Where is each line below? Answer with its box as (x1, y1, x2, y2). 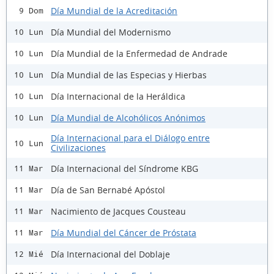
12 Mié (14, 250, 43, 259)
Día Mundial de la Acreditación (51, 4, 177, 17)
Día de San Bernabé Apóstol (51, 183, 165, 196)
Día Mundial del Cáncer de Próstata (51, 226, 196, 239)
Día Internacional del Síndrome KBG (51, 162, 198, 174)
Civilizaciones (51, 142, 106, 154)
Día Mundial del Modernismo (51, 26, 171, 38)
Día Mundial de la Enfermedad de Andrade (51, 47, 228, 59)
